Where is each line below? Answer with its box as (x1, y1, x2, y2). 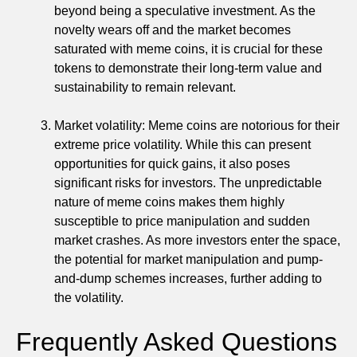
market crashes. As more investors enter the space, (54, 233, 340, 247)
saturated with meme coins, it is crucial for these (54, 41, 323, 56)
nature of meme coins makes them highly (54, 194, 284, 209)
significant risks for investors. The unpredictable (54, 175, 322, 190)
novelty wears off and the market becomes (54, 22, 291, 37)
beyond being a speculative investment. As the (54, 3, 316, 18)
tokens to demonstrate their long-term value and (54, 61, 322, 75)
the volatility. (54, 290, 124, 304)
